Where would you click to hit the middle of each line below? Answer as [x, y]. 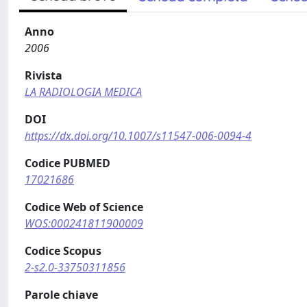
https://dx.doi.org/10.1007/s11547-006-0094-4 [138, 136]
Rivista [44, 75]
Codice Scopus [63, 251]
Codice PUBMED [67, 163]
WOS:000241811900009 [84, 223]
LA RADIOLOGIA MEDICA [83, 92]
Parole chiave [61, 295]
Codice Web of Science [84, 207]
